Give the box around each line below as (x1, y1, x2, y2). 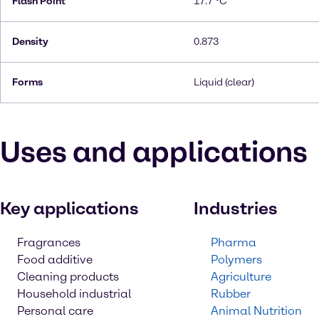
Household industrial (17, 287, 131, 300)
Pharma (211, 236, 256, 249)
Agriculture (211, 270, 271, 283)
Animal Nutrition (211, 304, 302, 318)
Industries (194, 198, 278, 219)
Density (12, 36, 48, 48)
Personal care (17, 304, 93, 318)
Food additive (17, 253, 93, 266)
